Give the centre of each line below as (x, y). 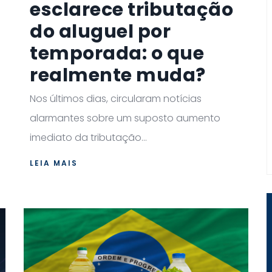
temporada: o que (117, 53)
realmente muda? (118, 75)
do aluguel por (100, 31)
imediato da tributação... (88, 137)
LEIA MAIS (54, 163)
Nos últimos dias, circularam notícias (116, 98)
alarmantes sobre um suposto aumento (125, 118)
